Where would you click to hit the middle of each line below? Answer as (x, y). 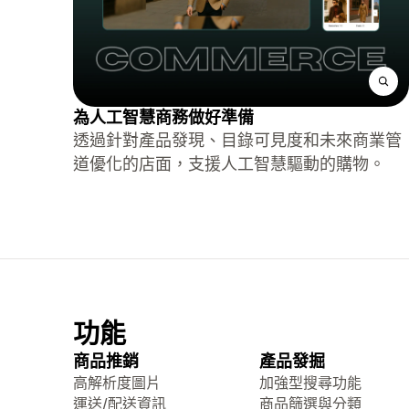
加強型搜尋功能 (310, 383)
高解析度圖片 (117, 383)
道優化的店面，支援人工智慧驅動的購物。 (229, 164)
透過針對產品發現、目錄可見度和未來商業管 (237, 140)
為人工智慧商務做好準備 (163, 117)
